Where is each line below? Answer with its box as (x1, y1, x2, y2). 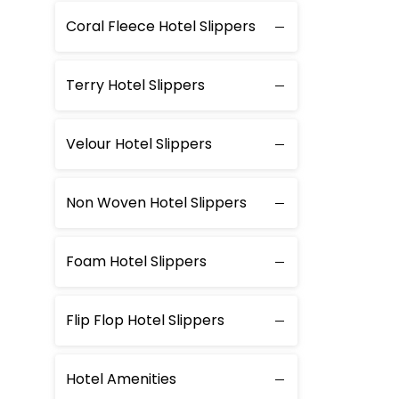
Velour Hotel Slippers (66, 134, 212, 154)
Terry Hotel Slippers (66, 75, 205, 95)
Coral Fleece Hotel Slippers (66, 16, 256, 37)
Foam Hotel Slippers (66, 251, 207, 272)
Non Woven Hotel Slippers (66, 192, 247, 213)
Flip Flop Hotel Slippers (66, 310, 224, 330)
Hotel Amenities (66, 369, 176, 389)
